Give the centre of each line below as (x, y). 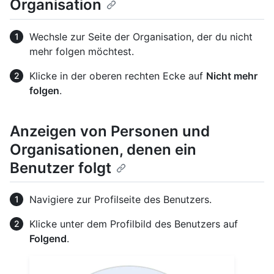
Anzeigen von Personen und (110, 131)
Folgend (48, 238)
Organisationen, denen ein (103, 149)
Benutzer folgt (61, 168)
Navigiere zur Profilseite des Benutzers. (120, 199)
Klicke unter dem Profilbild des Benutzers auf (134, 224)
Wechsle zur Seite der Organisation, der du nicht (141, 36)
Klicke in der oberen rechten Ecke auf (118, 76)
